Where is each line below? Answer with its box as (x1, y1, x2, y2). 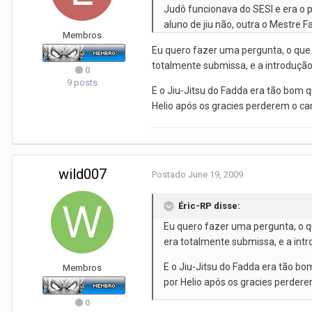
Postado (152, 169, 188, 180)
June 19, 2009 (188, 169, 243, 180)
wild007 (58, 166, 107, 182)
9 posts (67, 77, 97, 88)
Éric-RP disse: (178, 200, 240, 211)
